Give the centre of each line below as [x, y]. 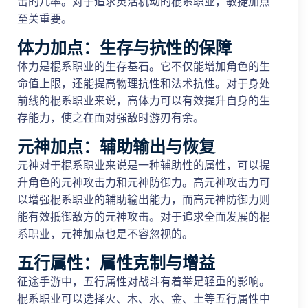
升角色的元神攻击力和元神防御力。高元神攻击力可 [144, 182]
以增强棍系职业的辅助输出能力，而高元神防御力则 [144, 199]
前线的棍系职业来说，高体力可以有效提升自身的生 [144, 100]
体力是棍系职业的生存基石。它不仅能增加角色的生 [144, 66]
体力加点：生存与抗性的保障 [124, 47]
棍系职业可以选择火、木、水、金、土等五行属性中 [144, 298]
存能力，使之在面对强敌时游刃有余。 [111, 118]
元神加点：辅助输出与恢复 [116, 146]
